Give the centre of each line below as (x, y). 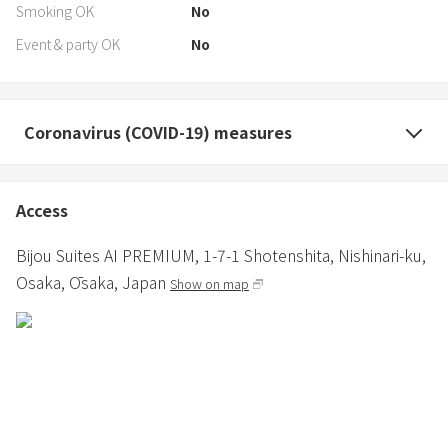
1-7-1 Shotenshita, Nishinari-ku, (314, 254)
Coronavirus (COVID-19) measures (158, 131)
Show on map (209, 283)
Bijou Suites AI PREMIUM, (109, 254)
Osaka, (42, 281)
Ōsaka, (95, 281)
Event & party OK (68, 43)
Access (42, 209)
